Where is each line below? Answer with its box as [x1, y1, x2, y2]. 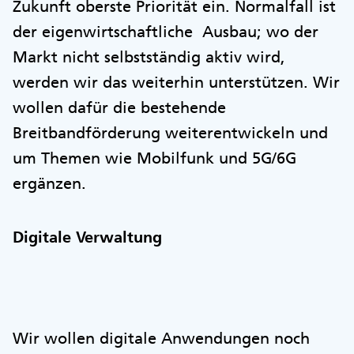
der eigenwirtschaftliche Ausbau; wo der [13, 22, 318, 41]
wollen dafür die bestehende [13, 98, 226, 117]
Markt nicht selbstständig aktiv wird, [13, 47, 285, 66]
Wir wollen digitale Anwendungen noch [13, 329, 310, 348]
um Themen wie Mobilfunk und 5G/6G [13, 149, 296, 168]
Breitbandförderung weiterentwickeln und [13, 123, 328, 142]
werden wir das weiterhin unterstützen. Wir [13, 73, 340, 92]
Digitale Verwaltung [13, 228, 162, 247]
